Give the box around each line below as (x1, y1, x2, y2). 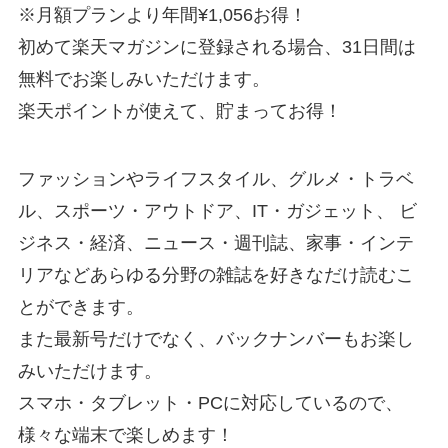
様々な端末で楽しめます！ (17, 425, 234, 446)
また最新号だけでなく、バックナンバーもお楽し (17, 329, 414, 350)
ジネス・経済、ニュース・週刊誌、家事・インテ (17, 233, 414, 254)
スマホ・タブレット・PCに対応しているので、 (17, 393, 403, 414)
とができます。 (17, 297, 144, 318)
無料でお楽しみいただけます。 (17, 69, 270, 90)
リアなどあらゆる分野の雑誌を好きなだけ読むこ (17, 265, 414, 286)
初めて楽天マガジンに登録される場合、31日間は (17, 37, 416, 58)
